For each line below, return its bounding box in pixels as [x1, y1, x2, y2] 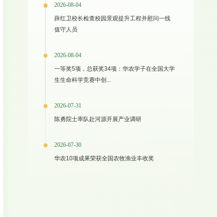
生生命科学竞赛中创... [54, 77, 111, 84]
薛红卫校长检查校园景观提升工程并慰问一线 [54, 15, 171, 22]
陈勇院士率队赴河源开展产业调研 [54, 116, 142, 123]
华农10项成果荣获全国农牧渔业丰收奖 [54, 155, 155, 162]
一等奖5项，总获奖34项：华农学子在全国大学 [54, 65, 175, 73]
